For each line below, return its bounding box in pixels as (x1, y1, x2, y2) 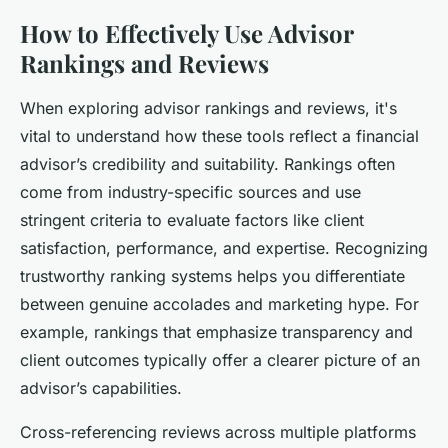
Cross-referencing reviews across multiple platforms (20, 421, 416, 442)
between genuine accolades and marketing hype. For (20, 293, 419, 314)
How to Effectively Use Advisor (20, 16, 353, 49)
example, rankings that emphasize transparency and (20, 321, 413, 342)
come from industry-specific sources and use (20, 181, 361, 202)
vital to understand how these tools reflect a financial (20, 125, 419, 146)
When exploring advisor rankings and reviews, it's (20, 97, 397, 118)
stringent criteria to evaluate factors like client (20, 209, 364, 230)
